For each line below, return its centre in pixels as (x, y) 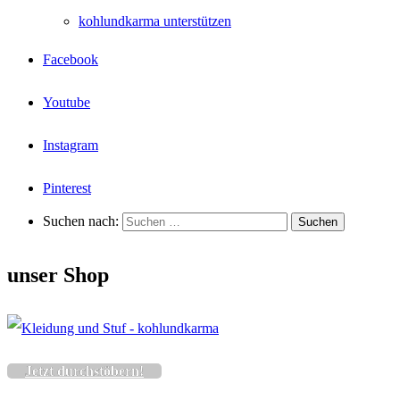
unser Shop (58, 275)
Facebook (71, 59)
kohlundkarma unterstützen (155, 21)
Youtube (67, 102)
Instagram (71, 145)
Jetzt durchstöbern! (84, 371)
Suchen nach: (81, 221)
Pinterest (67, 188)
